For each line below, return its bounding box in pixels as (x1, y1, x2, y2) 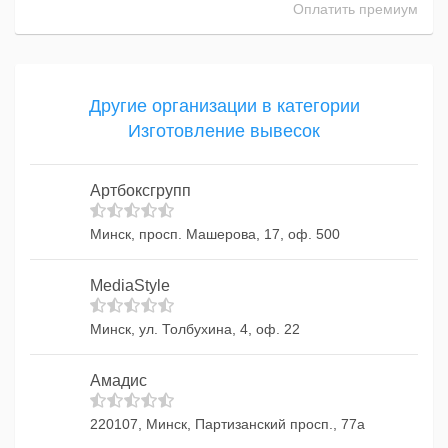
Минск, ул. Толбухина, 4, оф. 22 (90, 321, 300, 337)
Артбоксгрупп (90, 182, 191, 199)
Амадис (90, 372, 147, 389)
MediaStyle (90, 277, 170, 294)
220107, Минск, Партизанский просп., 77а (90, 416, 365, 432)
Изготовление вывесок (128, 121, 320, 141)
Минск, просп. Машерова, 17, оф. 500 (90, 226, 340, 242)
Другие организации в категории (88, 96, 360, 116)
